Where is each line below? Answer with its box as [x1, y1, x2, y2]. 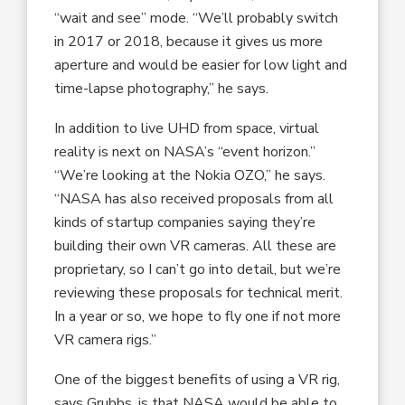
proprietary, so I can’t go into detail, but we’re [54, 259, 342, 279]
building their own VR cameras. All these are [54, 235, 337, 256]
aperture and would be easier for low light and [54, 54, 348, 75]
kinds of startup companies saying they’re [54, 212, 316, 232]
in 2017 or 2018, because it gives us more [54, 31, 324, 52]
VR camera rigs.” [54, 329, 157, 350]
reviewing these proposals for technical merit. [54, 282, 344, 303]
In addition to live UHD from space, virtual [54, 118, 320, 138]
